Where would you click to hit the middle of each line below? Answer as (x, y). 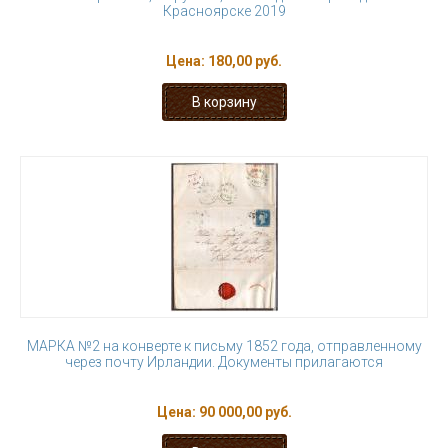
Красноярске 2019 (224, 11)
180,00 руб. (245, 61)
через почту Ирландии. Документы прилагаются (224, 362)
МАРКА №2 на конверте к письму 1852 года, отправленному (224, 346)
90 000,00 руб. (245, 412)
